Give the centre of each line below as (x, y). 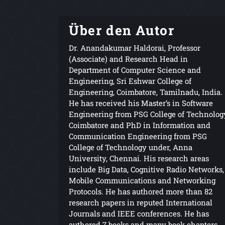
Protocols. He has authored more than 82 (141, 191)
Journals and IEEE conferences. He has (139, 213)
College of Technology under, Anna (131, 147)
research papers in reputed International (141, 202)
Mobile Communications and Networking (142, 180)
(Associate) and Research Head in (128, 59)
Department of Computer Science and (135, 70)
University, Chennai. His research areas (139, 158)
